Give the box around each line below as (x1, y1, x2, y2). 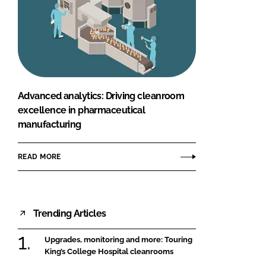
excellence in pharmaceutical (18, 104, 145, 116)
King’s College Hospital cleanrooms (45, 247, 173, 256)
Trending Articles (33, 207, 106, 219)
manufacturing (18, 119, 81, 131)
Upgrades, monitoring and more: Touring (45, 235, 192, 245)
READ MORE (18, 152, 61, 161)
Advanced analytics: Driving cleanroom (18, 90, 185, 102)
